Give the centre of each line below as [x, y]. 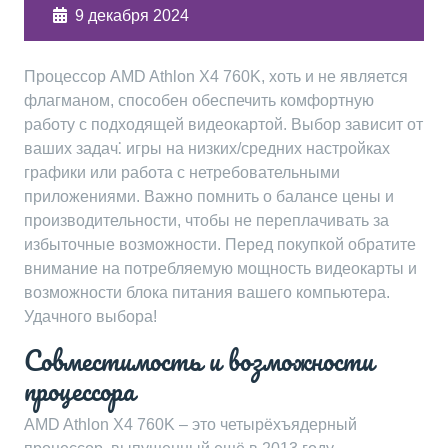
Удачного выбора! [90, 316]
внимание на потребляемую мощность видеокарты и [220, 268]
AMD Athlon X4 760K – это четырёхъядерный [190, 424]
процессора [79, 390]
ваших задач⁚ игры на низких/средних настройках [207, 148]
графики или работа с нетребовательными [182, 172]
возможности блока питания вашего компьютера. [207, 292]
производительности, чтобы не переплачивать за [206, 220]
